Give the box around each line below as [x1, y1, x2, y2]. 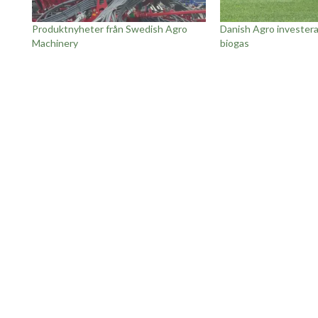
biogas [219, 37, 249, 50]
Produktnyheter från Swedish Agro [32, 23, 187, 35]
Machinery [32, 37, 78, 50]
